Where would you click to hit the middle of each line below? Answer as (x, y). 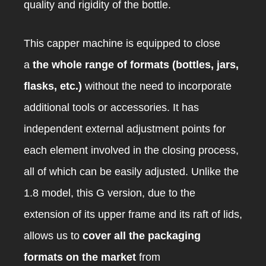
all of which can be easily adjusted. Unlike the (131, 171)
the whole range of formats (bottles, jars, (134, 64)
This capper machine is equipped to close (122, 43)
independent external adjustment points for (125, 129)
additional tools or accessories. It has (111, 107)
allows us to (52, 235)
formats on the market (80, 257)
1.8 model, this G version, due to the (110, 193)
